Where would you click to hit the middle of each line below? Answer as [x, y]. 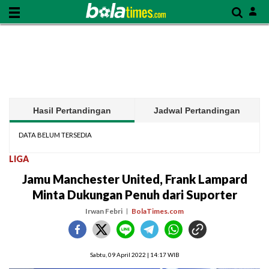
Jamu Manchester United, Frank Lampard [134, 179]
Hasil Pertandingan [72, 110]
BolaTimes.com [158, 211]
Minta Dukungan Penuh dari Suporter [134, 195]
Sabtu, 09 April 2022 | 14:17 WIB [134, 255]
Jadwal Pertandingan [197, 110]
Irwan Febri [104, 211]
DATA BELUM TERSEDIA [55, 135]
